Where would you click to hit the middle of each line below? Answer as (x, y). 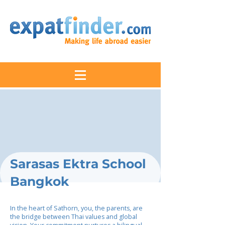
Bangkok (40, 181)
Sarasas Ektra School (78, 164)
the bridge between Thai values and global (74, 217)
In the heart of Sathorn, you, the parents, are (76, 208)
